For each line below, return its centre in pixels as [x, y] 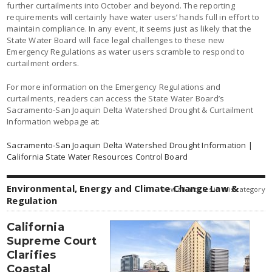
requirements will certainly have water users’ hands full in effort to [133, 17]
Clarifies [32, 255]
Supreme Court [52, 241]
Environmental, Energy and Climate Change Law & [123, 188]
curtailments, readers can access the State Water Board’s [116, 98]
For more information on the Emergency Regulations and [114, 87]
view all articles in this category [213, 189]
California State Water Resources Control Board [97, 156]
